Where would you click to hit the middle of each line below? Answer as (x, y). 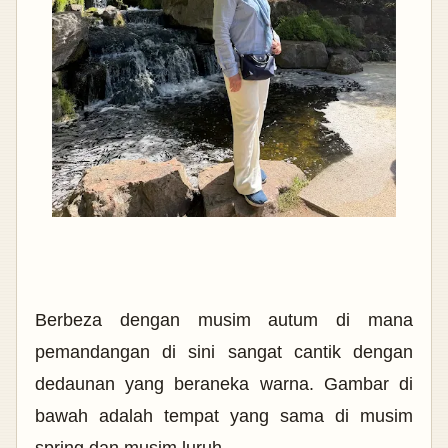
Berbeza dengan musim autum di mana (224, 320)
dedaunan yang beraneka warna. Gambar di (224, 384)
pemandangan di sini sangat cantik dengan (224, 352)
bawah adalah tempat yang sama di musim (224, 416)
